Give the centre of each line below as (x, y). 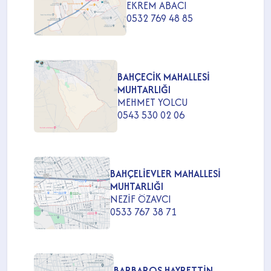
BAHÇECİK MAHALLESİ (163, 77)
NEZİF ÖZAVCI (140, 199)
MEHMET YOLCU (152, 102)
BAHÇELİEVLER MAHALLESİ (165, 173)
